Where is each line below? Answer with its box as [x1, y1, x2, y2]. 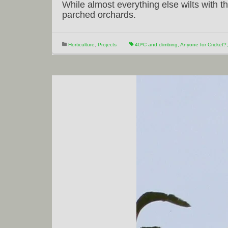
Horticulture [68, 42, 95, 47]
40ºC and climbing [135, 42, 178, 47]
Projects [98, 42, 117, 47]
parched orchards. [62, 10, 136, 20]
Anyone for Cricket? [180, 42, 226, 47]
